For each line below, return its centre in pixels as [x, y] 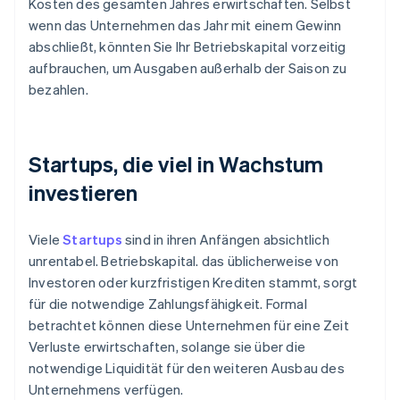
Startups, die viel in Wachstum [176, 164]
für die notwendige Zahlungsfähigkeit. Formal [168, 304]
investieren [83, 193]
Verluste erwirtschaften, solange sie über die [167, 347]
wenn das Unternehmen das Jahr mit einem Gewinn [185, 25]
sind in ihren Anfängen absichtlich [225, 240]
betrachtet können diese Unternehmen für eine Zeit [189, 325]
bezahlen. [58, 90]
